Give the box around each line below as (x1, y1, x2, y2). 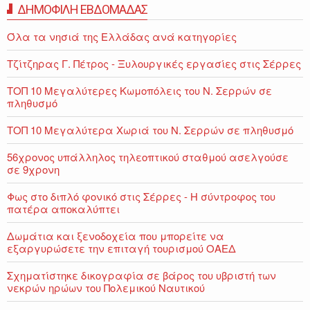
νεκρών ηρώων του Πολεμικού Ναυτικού (7, 280, 205, 295)
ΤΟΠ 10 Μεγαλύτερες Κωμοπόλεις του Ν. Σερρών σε (7, 83, 272, 98)
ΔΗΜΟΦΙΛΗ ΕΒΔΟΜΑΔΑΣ (17, 2, 147, 17)
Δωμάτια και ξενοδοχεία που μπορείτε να (7, 228, 224, 244)
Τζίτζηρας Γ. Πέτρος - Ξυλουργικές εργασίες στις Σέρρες (7, 56, 301, 71)
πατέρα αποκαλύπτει (7, 201, 120, 217)
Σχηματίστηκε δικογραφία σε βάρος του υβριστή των (7, 268, 276, 283)
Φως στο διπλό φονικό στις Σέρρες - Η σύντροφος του (7, 189, 275, 204)
